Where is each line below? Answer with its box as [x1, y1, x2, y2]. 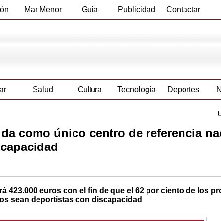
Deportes [167, 85, 199, 94]
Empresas [73, 25, 106, 33]
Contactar [166, 5, 200, 14]
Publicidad [117, 5, 155, 14]
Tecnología [117, 85, 156, 94]
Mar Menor [24, 5, 62, 14]
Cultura [77, 85, 102, 94]
